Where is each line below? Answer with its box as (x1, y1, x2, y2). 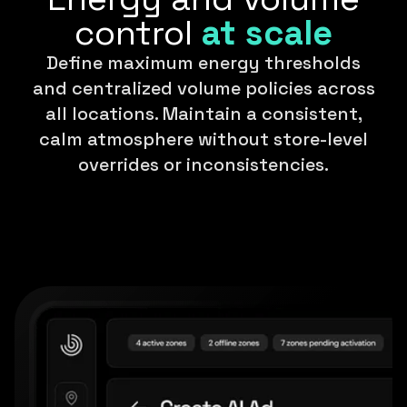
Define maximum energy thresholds (46, 51, 361, 75)
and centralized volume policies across (32, 76, 375, 101)
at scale (202, 11, 333, 55)
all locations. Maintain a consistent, (45, 102, 362, 126)
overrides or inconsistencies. (78, 153, 329, 177)
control (74, 11, 202, 55)
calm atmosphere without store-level (39, 127, 368, 152)
